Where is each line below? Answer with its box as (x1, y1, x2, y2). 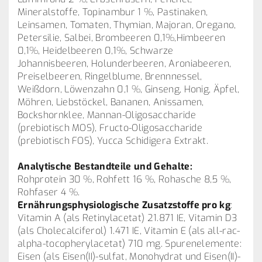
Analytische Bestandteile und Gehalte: (18, 160, 192, 173)
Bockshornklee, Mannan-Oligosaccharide (18, 109, 196, 121)
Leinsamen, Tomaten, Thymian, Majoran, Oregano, (18, 19, 236, 31)
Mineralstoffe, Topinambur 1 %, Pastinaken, (18, 6, 208, 18)
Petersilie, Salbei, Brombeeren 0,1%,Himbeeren (18, 32, 226, 44)
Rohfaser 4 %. (18, 186, 80, 198)
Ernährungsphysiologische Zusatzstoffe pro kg (18, 199, 231, 211)
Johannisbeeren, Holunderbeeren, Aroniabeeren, (18, 57, 232, 70)
